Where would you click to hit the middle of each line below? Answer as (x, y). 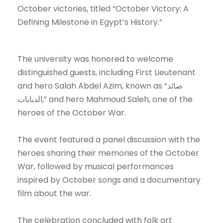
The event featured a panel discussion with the (109, 140)
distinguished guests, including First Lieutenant (107, 73)
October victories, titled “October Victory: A (103, 9)
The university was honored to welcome (95, 59)
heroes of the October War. (72, 113)
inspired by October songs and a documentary (109, 180)
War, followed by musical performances (96, 167)
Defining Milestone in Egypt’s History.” (90, 22)
